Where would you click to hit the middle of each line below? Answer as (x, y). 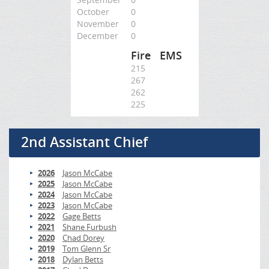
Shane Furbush (89, 227)
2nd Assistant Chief (84, 142)
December (97, 36)
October (93, 12)
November (98, 24)
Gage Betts (82, 216)
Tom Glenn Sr (86, 249)
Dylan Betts (83, 259)
